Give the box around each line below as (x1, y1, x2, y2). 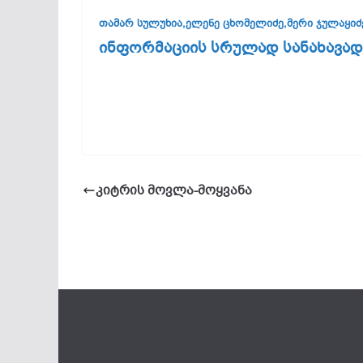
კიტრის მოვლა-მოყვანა (96, 181, 252, 199)
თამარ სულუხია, (99, 16, 186, 31)
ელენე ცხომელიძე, (186, 16, 287, 31)
